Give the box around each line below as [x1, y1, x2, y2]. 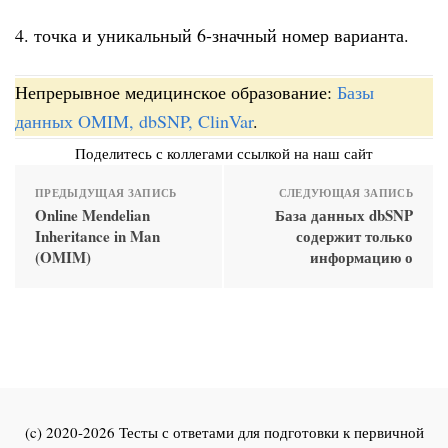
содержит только [296, 224, 413, 247]
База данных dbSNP [275, 203, 413, 226]
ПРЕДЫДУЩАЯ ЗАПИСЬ [35, 184, 177, 201]
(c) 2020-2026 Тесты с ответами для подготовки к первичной [24, 421, 424, 442]
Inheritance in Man [35, 224, 160, 247]
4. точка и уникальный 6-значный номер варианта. [15, 23, 409, 48]
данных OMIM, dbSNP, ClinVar [15, 108, 253, 133]
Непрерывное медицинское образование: [15, 79, 337, 104]
